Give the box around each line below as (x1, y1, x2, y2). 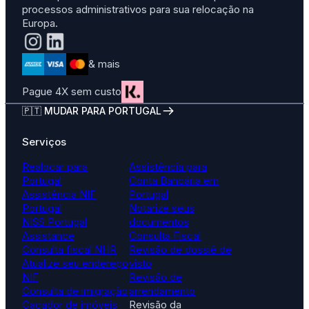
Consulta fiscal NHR (22, 242, 117, 256)
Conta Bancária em (129, 173, 219, 187)
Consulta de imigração (22, 283, 128, 297)
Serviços (22, 134, 66, 148)
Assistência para (129, 159, 207, 173)
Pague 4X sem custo (22, 84, 121, 98)
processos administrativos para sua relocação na (22, 3, 254, 17)
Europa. (22, 17, 58, 30)
